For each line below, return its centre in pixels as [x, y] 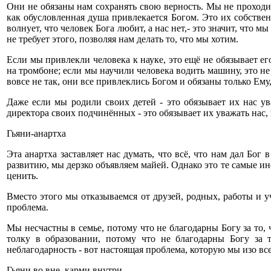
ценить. [22, 176]
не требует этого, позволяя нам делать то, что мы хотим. [122, 39]
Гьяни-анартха [36, 133]
